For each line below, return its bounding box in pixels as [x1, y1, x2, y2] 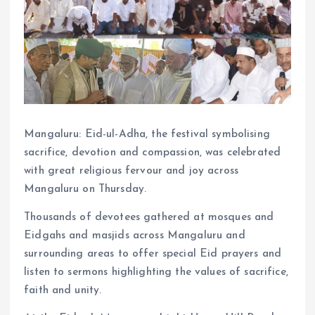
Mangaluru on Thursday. [24, 184, 147, 195]
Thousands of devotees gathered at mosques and [24, 212, 274, 224]
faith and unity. [24, 285, 102, 297]
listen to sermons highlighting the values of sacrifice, [24, 266, 288, 278]
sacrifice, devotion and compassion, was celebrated [24, 147, 281, 159]
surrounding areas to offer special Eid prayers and [24, 248, 282, 260]
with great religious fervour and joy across [24, 165, 239, 177]
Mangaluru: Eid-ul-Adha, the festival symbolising [24, 129, 270, 141]
